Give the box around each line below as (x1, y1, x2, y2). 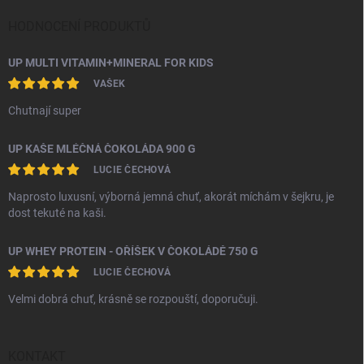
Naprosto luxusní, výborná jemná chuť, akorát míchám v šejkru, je (8, 190, 334, 203)
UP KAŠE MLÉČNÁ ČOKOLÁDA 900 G (8, 142, 196, 155)
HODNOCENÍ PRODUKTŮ (8, 19, 150, 34)
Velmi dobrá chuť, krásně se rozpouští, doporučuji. (8, 292, 258, 305)
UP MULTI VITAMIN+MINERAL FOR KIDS (8, 56, 214, 69)
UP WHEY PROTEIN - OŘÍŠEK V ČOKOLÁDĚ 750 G (8, 245, 258, 258)
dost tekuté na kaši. (8, 206, 106, 219)
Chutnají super (8, 104, 81, 117)
